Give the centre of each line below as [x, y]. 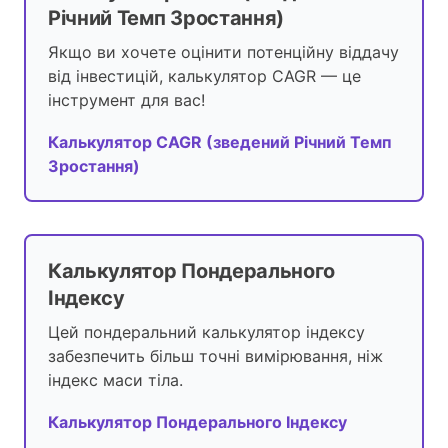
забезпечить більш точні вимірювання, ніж [215, 356]
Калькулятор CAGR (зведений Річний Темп [220, 142]
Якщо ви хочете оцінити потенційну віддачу [223, 52]
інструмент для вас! [126, 100]
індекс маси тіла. [115, 380]
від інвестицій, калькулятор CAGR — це [204, 76]
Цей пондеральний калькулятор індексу [206, 332]
